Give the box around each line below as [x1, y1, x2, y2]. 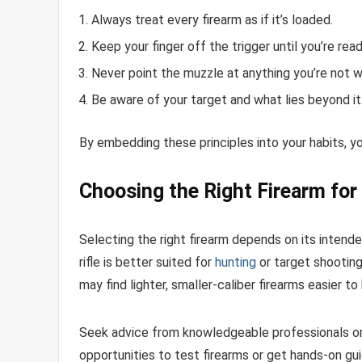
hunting [215, 254, 256, 270]
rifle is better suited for [79, 254, 215, 270]
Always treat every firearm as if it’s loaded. [91, 11, 333, 27]
